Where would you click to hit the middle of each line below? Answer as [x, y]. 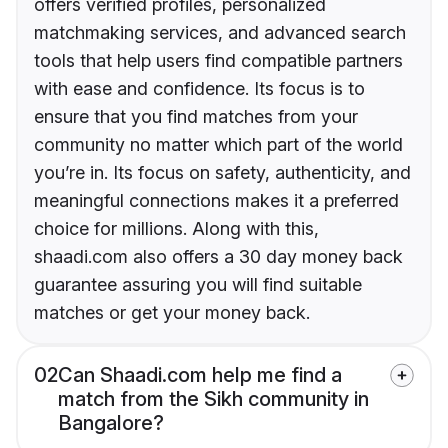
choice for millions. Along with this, [176, 229]
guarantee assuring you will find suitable [198, 285]
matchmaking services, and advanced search [220, 33]
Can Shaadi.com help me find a [200, 375]
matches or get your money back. [172, 313]
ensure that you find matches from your [196, 117]
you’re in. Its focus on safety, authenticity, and [222, 173]
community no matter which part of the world [218, 145]
